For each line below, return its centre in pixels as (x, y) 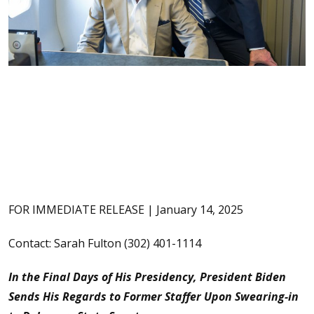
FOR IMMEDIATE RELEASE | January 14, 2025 (126, 210)
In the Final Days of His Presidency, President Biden (147, 277)
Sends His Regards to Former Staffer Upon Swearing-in (153, 296)
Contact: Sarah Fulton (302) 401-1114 (105, 243)
